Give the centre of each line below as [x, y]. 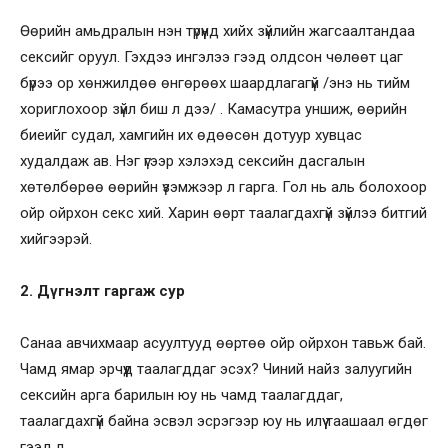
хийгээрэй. [56, 238]
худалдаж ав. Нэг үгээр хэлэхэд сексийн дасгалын [192, 160]
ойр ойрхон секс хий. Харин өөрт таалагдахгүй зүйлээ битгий [223, 212]
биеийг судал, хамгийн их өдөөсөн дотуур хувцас [191, 134]
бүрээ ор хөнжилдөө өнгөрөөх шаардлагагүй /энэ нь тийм [215, 82]
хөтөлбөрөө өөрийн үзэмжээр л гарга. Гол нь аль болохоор [223, 186]
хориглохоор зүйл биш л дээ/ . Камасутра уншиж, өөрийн [213, 108]
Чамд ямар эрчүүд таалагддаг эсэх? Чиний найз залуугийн [216, 368]
